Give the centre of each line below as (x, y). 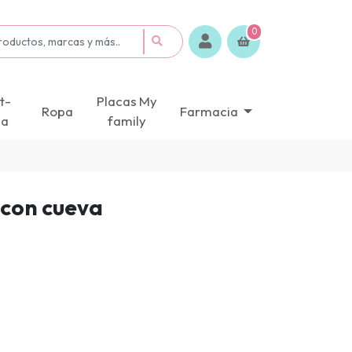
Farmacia (209, 111)
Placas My (126, 101)
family (126, 121)
